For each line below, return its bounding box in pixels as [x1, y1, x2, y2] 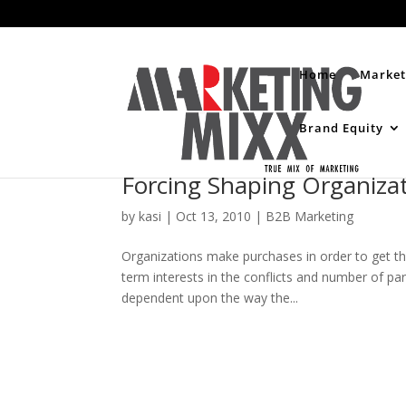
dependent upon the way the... [121, 289, 299, 306]
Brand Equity [299, 120, 384, 136]
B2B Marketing [266, 208, 354, 225]
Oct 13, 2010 [176, 208, 252, 225]
